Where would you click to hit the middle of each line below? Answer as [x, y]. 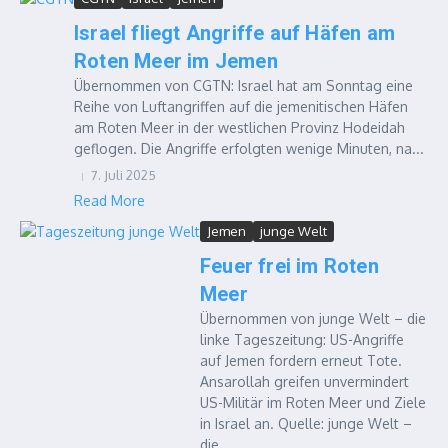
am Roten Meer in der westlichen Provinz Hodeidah [239, 127]
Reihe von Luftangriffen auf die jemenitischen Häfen [241, 106]
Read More [109, 200]
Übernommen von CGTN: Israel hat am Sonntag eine [243, 85]
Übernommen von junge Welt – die [313, 318]
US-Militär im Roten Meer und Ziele [313, 402]
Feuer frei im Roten [289, 266]
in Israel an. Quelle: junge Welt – [306, 423]
